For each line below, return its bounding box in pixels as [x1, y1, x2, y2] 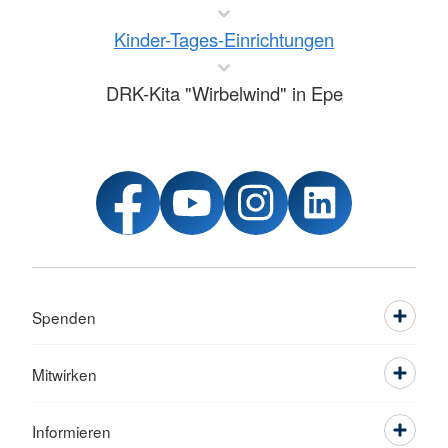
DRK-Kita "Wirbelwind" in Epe [105, 80, 343, 106]
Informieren [32, 420, 111, 442]
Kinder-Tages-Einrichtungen [114, 26, 334, 52]
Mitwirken [32, 363, 97, 385]
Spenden [32, 306, 96, 328]
